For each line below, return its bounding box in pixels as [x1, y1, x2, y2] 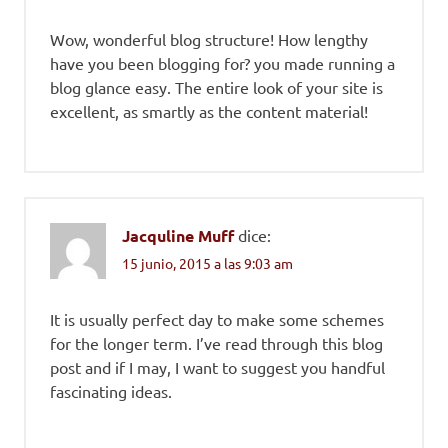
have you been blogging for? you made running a [50, 53, 395, 74]
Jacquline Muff [122, 225, 234, 247]
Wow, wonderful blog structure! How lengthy [50, 29, 368, 50]
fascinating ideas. [50, 380, 172, 401]
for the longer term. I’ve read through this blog [50, 332, 383, 353]
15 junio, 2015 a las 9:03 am [122, 253, 293, 272]
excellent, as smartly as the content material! [50, 101, 368, 122]
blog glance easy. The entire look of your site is [50, 77, 383, 98]
